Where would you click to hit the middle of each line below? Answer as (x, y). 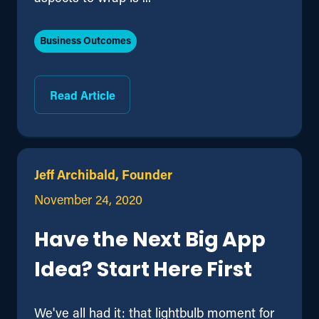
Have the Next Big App (150, 241)
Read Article (82, 95)
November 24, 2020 (88, 199)
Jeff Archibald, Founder (103, 174)
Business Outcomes (85, 41)
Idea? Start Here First (143, 271)
